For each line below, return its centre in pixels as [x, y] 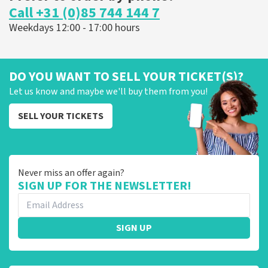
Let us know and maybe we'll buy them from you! [108, 91]
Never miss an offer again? [71, 173]
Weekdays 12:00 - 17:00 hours [74, 28]
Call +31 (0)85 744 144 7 [84, 13]
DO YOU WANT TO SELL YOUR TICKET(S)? [126, 76]
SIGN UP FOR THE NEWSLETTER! [105, 186]
